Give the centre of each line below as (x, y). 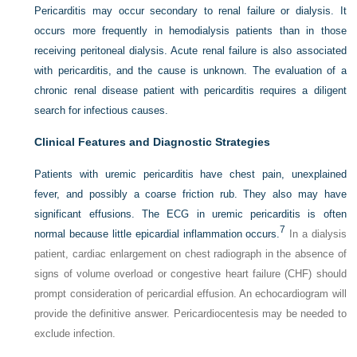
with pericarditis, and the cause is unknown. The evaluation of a (190, 71)
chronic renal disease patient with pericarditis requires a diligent (190, 91)
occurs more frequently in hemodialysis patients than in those (190, 31)
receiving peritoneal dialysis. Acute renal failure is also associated (190, 51)
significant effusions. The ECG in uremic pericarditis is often (190, 214)
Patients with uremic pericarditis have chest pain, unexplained (190, 175)
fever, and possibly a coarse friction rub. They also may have (190, 194)
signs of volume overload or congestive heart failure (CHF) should (190, 274)
